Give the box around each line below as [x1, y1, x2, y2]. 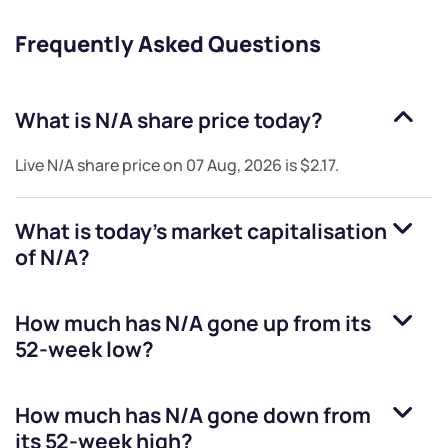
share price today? [133, 106, 323, 135]
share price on [74, 154, 186, 177]
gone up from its [203, 309, 371, 338]
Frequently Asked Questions [15, 29, 321, 60]
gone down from [203, 401, 371, 430]
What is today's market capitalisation [15, 217, 387, 246]
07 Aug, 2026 [186, 154, 282, 177]
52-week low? [15, 335, 154, 364]
